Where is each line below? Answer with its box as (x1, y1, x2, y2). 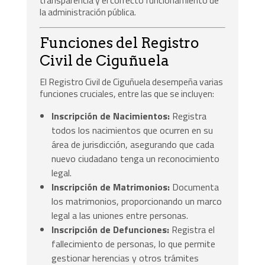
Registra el (169, 222, 215, 237)
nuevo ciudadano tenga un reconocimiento (51, 151, 220, 166)
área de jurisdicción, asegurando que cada (51, 137, 215, 151)
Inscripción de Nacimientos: (51, 108, 170, 123)
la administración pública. (40, 5, 137, 20)
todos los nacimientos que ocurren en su (51, 122, 214, 137)
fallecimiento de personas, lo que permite (51, 236, 216, 251)
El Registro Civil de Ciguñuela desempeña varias (40, 75, 224, 89)
